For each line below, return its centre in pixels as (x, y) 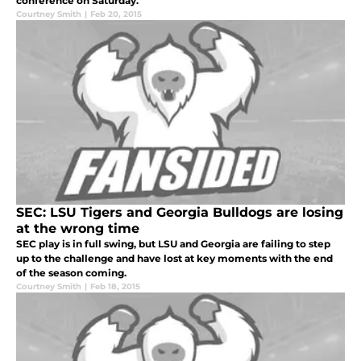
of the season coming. (71, 273)
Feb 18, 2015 (115, 287)
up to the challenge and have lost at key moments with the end (174, 259)
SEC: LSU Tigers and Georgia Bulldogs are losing (180, 213)
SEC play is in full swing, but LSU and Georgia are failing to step (173, 244)
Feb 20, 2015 (116, 15)
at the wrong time (78, 229)
